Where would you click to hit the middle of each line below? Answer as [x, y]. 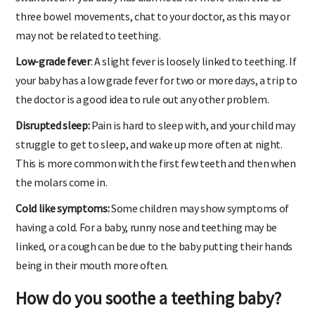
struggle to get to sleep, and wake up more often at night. [149, 154]
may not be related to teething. [88, 45]
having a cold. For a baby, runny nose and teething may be [147, 237]
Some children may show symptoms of [199, 218]
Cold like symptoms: [63, 218]
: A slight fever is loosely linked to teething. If [193, 71]
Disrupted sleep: [53, 135]
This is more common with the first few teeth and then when [156, 173]
